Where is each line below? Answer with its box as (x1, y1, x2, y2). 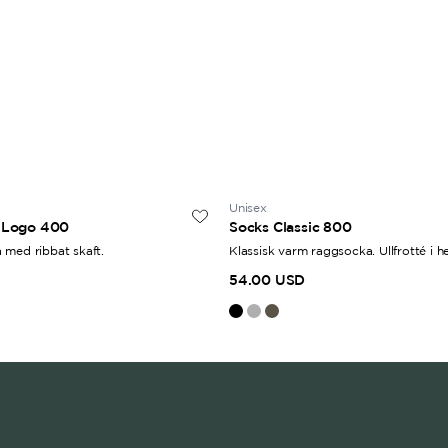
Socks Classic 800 (229, 219, 352, 235)
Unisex (229, 201, 267, 214)
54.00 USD (229, 272, 306, 288)
